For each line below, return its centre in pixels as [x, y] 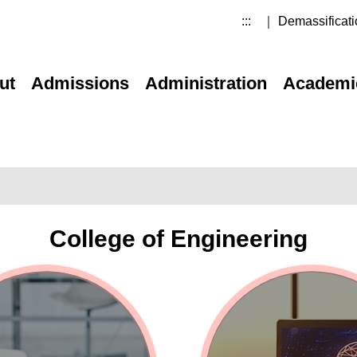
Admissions [80, 83]
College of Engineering [178, 239]
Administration [206, 83]
